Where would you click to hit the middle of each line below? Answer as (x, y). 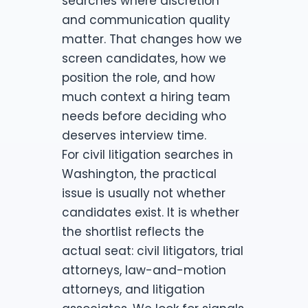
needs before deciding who (144, 116)
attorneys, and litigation (133, 289)
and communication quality (146, 20)
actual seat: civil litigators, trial (153, 251)
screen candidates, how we (144, 58)
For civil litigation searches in (147, 154)
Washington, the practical (139, 174)
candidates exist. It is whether (151, 212)
